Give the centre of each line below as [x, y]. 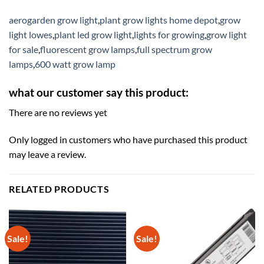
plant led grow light [93, 34]
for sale [24, 49]
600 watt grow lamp [75, 64]
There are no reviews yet [58, 113]
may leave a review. [47, 154]
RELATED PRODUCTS [59, 189]
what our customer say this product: [99, 92]
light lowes [31, 34]
